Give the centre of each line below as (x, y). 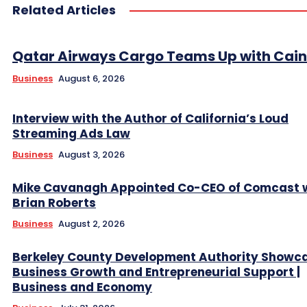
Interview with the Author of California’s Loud (150, 118)
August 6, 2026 (91, 78)
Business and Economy (82, 287)
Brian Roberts (54, 202)
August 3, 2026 (91, 154)
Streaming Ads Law (71, 133)
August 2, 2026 (91, 223)
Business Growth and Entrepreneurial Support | (156, 272)
